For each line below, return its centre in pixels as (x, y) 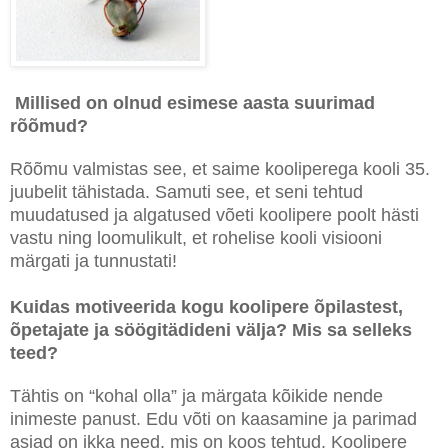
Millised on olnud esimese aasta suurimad (195, 103)
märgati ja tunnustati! (93, 261)
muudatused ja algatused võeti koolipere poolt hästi (214, 215)
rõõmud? (49, 126)
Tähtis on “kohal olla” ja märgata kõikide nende (196, 396)
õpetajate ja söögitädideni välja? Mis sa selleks (211, 330)
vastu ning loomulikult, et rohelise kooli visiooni (196, 238)
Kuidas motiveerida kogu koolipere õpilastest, (206, 307)
